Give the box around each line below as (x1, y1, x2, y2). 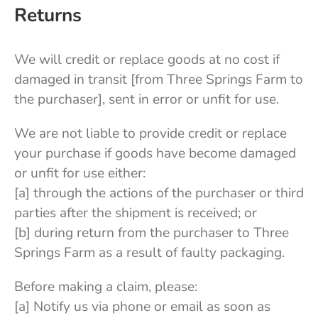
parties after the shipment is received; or (14, 203, 257, 222)
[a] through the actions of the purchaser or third (14, 183, 304, 202)
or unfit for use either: (14, 163, 146, 182)
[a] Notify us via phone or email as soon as (14, 297, 270, 316)
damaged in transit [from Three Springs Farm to (14, 70, 303, 89)
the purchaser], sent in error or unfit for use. (14, 89, 279, 109)
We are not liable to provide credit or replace (14, 124, 287, 143)
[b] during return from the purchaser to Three (14, 223, 289, 242)
